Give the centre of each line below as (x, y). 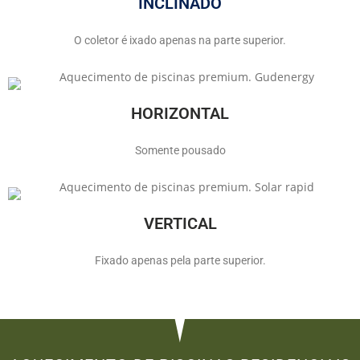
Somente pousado (180, 150)
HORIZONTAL (180, 113)
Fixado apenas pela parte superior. (180, 260)
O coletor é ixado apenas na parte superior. (180, 40)
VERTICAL (180, 223)
